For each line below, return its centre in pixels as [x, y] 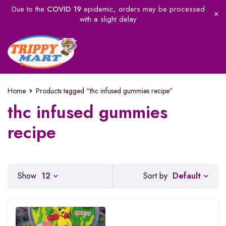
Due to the [29, 9]
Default [187, 176]
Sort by [155, 176]
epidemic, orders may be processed [143, 9]
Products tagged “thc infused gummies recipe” [104, 91]
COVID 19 [64, 9]
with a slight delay [108, 19]
